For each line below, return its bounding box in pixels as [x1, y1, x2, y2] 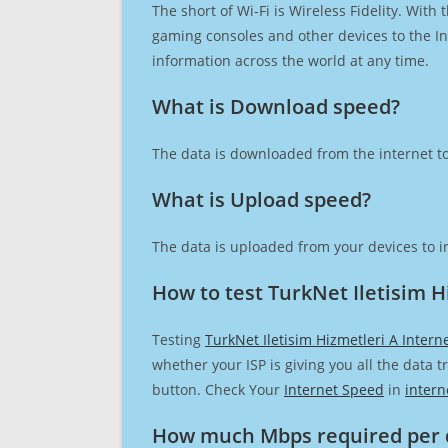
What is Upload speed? [152, 186, 371, 213]
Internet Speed [284, 380, 384, 399]
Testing [152, 330, 205, 349]
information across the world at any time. [152, 51, 429, 70]
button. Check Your [152, 380, 284, 399]
